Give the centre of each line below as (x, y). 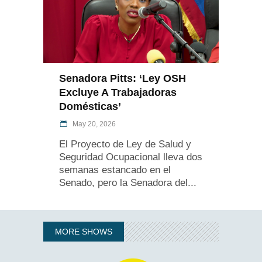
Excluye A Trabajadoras (118, 92)
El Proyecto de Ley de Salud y (125, 144)
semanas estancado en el (115, 170)
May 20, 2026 (93, 124)
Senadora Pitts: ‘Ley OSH (123, 78)
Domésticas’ (90, 106)
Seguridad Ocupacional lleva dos (131, 157)
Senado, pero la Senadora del (123, 182)
